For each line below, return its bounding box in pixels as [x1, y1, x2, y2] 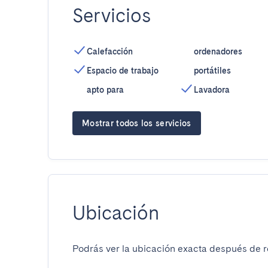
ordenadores [193, 47, 242, 56]
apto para [87, 85, 124, 95]
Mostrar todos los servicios [82, 118, 191, 128]
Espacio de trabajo [87, 66, 159, 75]
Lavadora [193, 85, 230, 95]
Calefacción [87, 47, 133, 56]
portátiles [193, 66, 231, 75]
